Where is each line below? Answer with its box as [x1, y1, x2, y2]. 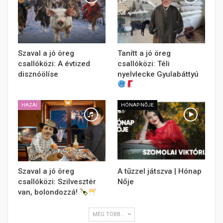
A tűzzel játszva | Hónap [117, 167, 202, 176]
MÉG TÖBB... [92, 211, 126, 218]
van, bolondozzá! [18, 188, 80, 197]
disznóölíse [18, 69, 58, 79]
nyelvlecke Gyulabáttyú [117, 69, 199, 79]
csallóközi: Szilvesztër [18, 177, 96, 187]
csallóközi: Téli [117, 59, 170, 68]
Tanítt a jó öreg [117, 48, 171, 58]
